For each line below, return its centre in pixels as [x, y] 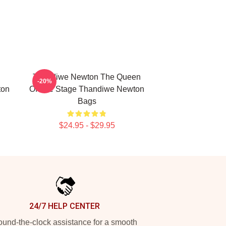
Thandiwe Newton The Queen [87, 77]
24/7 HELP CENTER [65, 206]
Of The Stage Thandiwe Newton [87, 89]
